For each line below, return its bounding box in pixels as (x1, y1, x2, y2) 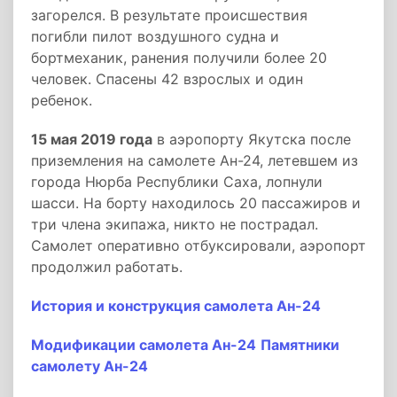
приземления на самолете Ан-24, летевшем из (31, 152, 358, 169)
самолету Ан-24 (31, 357, 148, 375)
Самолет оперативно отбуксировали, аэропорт (31, 237, 366, 254)
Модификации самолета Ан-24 (31, 336, 256, 354)
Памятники (261, 336, 339, 354)
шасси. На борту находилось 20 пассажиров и (31, 194, 361, 212)
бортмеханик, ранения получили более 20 (31, 49, 327, 66)
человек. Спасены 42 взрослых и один (31, 70, 303, 88)
